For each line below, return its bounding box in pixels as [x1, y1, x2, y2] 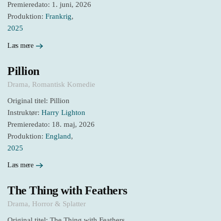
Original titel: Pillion [7, 96, 70, 105]
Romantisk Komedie [32, 80, 95, 88]
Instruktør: [7, 108, 41, 116]
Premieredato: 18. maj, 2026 [7, 120, 95, 128]
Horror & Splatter [32, 200, 86, 208]
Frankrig [45, 12, 72, 21]
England [45, 132, 71, 140]
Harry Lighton [41, 108, 85, 116]
